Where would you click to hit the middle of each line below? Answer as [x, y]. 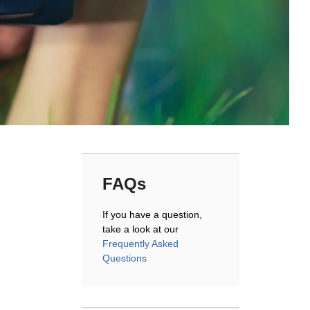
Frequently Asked [140, 244]
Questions [125, 258]
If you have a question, [152, 215]
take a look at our [140, 229]
